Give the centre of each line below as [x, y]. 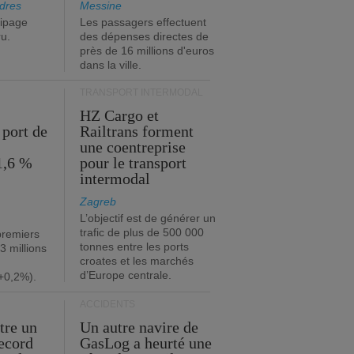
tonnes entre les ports [134, 247]
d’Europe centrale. [126, 275]
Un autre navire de [139, 327]
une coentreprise [133, 147]
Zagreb [98, 201]
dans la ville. [111, 65]
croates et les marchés [137, 261]
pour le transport [134, 163]
